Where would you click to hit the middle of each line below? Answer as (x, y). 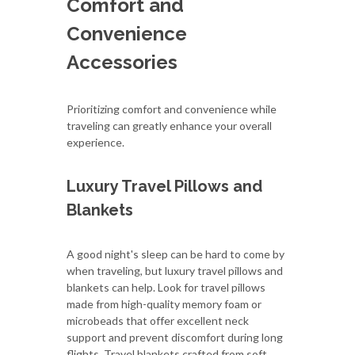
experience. (95, 142)
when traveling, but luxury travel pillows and (175, 270)
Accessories (122, 62)
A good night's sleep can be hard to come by (176, 254)
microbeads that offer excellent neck (158, 320)
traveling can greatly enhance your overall (169, 125)
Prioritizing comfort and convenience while (172, 109)
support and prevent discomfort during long (175, 337)
